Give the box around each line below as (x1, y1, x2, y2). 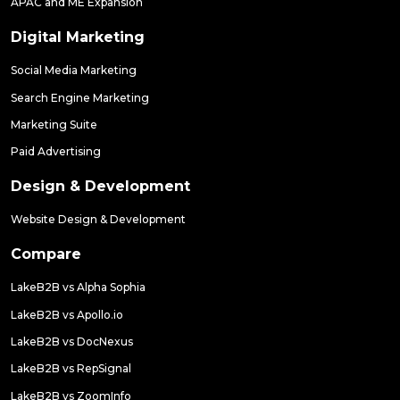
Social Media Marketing (11, 63, 137, 78)
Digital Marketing (11, 29, 145, 46)
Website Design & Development (11, 212, 186, 227)
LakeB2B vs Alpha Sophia (11, 280, 146, 295)
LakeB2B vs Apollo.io (11, 307, 123, 321)
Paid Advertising (11, 145, 101, 159)
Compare (11, 246, 81, 263)
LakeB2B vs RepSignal (11, 362, 131, 376)
